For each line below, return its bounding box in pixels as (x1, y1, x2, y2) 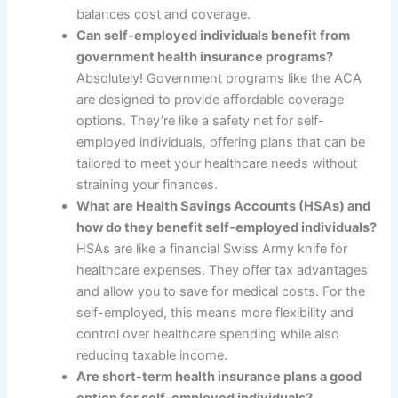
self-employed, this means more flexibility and (76, 304, 354, 321)
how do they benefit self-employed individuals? (76, 219, 378, 235)
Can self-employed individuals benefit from (76, 27, 351, 44)
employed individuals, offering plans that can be (76, 133, 366, 150)
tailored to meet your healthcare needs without (76, 155, 358, 171)
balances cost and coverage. (76, 5, 251, 22)
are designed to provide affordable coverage (76, 91, 345, 107)
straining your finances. (76, 176, 219, 193)
